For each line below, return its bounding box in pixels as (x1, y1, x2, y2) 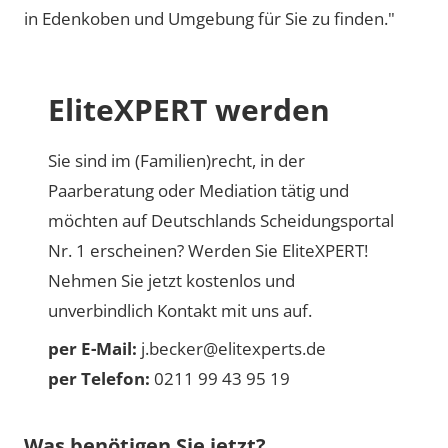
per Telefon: (48, 367, 150, 390)
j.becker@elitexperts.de (137, 337, 326, 360)
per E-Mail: (48, 337, 137, 360)
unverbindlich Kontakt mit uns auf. (48, 299, 312, 322)
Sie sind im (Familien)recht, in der (48, 149, 305, 172)
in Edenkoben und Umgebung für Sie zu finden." (24, 7, 395, 30)
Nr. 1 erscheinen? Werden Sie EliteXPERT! (48, 239, 368, 262)
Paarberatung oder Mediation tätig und (48, 179, 349, 202)
